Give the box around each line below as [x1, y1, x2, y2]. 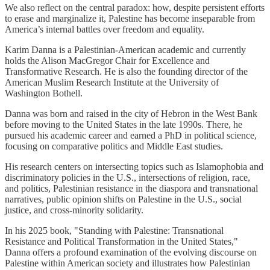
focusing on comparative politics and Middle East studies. [5, 140, 223, 151]
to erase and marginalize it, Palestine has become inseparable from [5, 13, 255, 24]
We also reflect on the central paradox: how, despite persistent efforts [5, 2, 265, 13]
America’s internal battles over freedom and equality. [5, 24, 204, 34]
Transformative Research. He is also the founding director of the [5, 66, 248, 77]
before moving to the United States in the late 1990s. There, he [5, 119, 242, 130]
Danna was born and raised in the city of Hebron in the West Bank [5, 108, 257, 119]
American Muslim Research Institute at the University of [5, 77, 219, 87]
